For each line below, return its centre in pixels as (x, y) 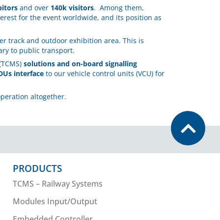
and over (34, 8)
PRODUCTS (38, 168)
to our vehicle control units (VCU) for (104, 74)
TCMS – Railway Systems (58, 184)
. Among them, (119, 8)
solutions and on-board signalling (80, 64)
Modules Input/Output (55, 202)
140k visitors (72, 8)
